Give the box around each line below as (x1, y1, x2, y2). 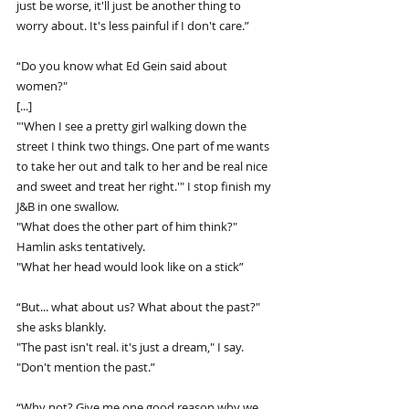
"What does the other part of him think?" (16, 217, 240, 235)
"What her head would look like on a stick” (16, 257, 244, 275)
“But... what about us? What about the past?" (16, 298, 263, 315)
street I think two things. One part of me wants (16, 137, 272, 154)
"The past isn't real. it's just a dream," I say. (16, 338, 246, 355)
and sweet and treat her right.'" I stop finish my (16, 177, 274, 194)
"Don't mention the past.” (16, 358, 155, 375)
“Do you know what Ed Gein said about (16, 57, 230, 74)
